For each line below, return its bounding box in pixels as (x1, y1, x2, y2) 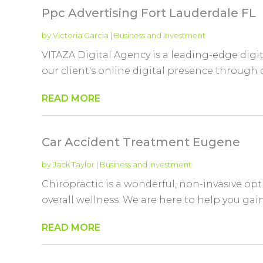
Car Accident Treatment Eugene (41, 134, 240, 149)
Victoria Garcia (52, 30, 109, 40)
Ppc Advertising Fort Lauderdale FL (41, 5, 256, 20)
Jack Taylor (52, 159, 95, 169)
